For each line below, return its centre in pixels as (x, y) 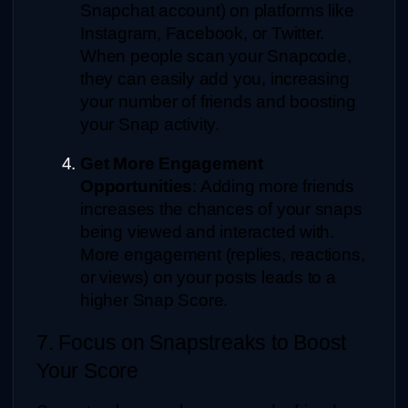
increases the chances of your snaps (221, 209)
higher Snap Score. (154, 300)
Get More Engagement (172, 163)
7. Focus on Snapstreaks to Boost (192, 342)
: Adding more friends (273, 186)
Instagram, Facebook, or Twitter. (203, 33)
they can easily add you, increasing (215, 78)
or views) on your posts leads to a (208, 277)
